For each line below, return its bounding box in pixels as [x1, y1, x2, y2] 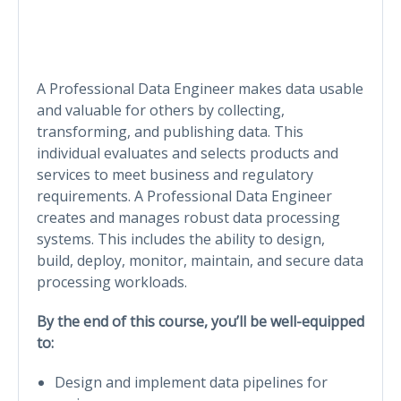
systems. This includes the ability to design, [37, 228, 325, 249]
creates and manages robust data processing [37, 207, 340, 227]
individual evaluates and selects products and [37, 142, 338, 163]
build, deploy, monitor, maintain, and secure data [37, 250, 363, 270]
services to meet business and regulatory [37, 164, 313, 184]
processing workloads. [37, 271, 187, 292]
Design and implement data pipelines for [55, 371, 328, 392]
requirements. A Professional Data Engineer [37, 185, 332, 206]
